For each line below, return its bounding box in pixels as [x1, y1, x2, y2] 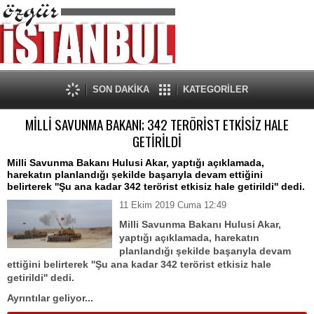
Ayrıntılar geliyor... [7, 292, 96, 303]
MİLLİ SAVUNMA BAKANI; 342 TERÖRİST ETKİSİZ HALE [25, 114, 289, 135]
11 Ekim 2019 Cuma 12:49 [119, 200, 226, 210]
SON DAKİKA [93, 84, 149, 95]
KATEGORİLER [183, 84, 248, 95]
